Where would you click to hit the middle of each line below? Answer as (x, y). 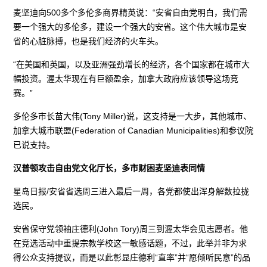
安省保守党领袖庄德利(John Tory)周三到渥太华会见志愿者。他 (131, 229)
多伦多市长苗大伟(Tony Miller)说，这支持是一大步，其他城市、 (133, 116)
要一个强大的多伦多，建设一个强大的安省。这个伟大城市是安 (130, 27)
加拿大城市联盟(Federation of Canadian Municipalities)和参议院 (133, 130)
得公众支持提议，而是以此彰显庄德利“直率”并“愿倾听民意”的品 (132, 257)
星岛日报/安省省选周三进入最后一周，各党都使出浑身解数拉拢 (131, 191)
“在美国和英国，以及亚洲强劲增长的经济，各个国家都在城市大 (132, 64)
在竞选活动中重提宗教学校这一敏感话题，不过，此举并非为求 (130, 243)
